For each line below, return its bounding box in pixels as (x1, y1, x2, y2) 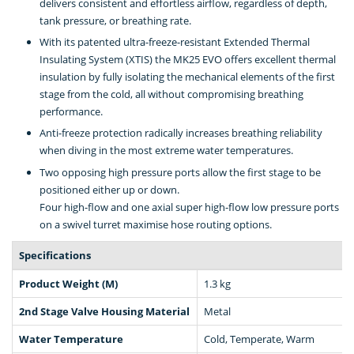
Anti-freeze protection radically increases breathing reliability (40, 126, 322, 141)
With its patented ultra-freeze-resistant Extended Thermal (40, 35, 310, 50)
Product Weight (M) (19, 276, 118, 291)
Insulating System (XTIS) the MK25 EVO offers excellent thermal (40, 52, 336, 67)
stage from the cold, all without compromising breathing (40, 87, 303, 102)
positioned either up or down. (40, 182, 179, 197)
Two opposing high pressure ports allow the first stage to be (40, 164, 321, 179)
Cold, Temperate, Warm (204, 331, 314, 346)
